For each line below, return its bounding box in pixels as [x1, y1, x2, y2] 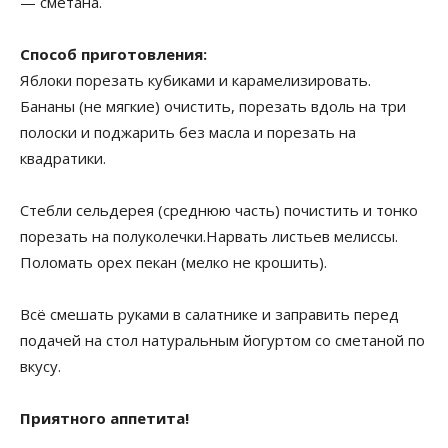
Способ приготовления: [20, 44, 211, 64]
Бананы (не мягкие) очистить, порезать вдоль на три [20, 96, 406, 116]
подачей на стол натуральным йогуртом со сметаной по [20, 330, 425, 350]
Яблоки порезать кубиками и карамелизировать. [20, 70, 371, 90]
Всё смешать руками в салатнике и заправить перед [20, 304, 399, 324]
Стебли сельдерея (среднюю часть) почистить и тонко [20, 200, 418, 220]
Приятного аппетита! [20, 408, 189, 428]
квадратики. [20, 148, 106, 168]
